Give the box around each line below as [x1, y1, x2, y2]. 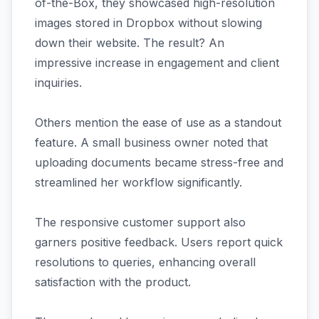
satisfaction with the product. [35, 275, 191, 289]
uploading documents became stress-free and [35, 155, 283, 169]
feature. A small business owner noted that [35, 135, 268, 150]
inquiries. [35, 75, 82, 90]
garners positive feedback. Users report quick [35, 235, 283, 249]
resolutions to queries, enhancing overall [35, 255, 256, 269]
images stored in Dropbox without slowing [35, 16, 262, 30]
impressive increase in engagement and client [35, 56, 279, 70]
